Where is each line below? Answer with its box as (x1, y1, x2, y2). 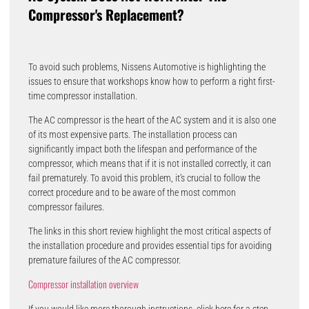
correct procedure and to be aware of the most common (28, 187, 236, 199)
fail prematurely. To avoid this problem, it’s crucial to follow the (28, 172, 260, 184)
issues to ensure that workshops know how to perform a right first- (28, 75, 275, 87)
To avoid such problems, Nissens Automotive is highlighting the (28, 61, 266, 72)
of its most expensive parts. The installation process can (28, 129, 237, 141)
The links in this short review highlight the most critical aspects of (28, 226, 271, 237)
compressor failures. (28, 201, 104, 213)
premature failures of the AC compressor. (28, 255, 181, 266)
